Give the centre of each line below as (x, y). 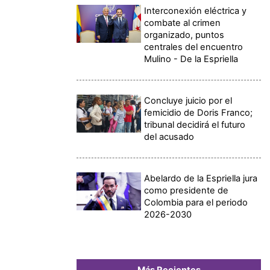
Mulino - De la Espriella (191, 59)
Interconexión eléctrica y (196, 11)
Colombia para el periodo (196, 202)
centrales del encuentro (194, 47)
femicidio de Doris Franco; (199, 112)
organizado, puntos (184, 35)
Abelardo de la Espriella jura (201, 178)
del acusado (169, 137)
